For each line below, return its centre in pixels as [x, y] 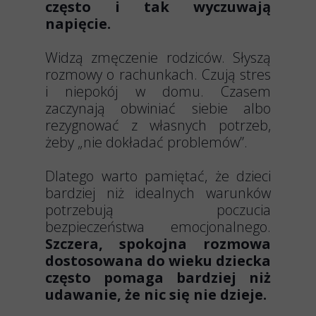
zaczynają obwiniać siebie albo [158, 108]
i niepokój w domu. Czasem [158, 91]
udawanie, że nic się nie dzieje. [156, 294]
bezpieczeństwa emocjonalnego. [158, 227]
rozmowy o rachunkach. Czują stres [158, 74]
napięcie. [78, 24]
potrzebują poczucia [158, 210]
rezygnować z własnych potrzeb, [158, 125]
